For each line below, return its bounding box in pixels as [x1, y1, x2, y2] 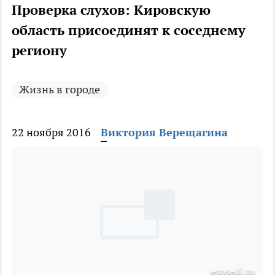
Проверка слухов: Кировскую [12, 1, 211, 19]
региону [12, 42, 67, 60]
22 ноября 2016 [12, 125, 91, 140]
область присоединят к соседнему [12, 21, 246, 39]
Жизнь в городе [19, 82, 100, 97]
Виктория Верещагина [101, 125, 228, 140]
